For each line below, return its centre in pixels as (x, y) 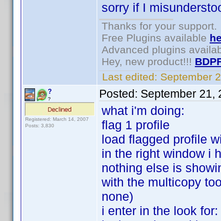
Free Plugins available (156, 38)
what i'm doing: (143, 110)
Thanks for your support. (159, 26)
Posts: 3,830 (40, 126)
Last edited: (130, 77)
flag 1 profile (136, 125)
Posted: (120, 94)
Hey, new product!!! (148, 61)
